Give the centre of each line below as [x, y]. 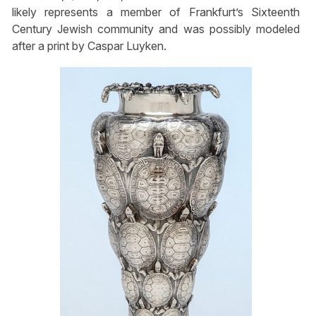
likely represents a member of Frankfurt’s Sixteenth [156, 12]
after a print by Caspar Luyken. [89, 45]
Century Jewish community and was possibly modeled [156, 29]
